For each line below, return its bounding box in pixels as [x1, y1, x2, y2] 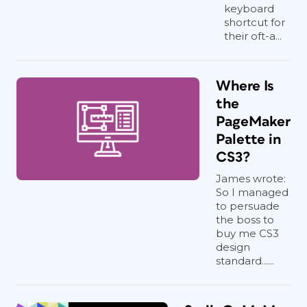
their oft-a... [224, 29, 282, 42]
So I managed [216, 185, 288, 199]
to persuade [216, 199, 280, 212]
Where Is [216, 78, 274, 93]
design [216, 240, 250, 254]
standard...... [216, 254, 274, 267]
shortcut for [224, 15, 285, 29]
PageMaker [216, 114, 291, 129]
